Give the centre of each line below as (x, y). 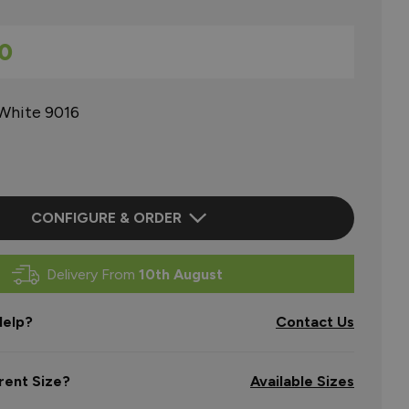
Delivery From (92, 274)
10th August (180, 274)
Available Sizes (302, 381)
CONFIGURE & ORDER (106, 218)
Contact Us (315, 322)
